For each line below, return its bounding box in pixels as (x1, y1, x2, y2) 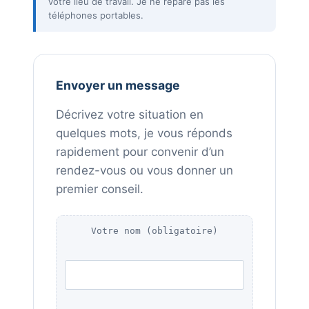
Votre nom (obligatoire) (91, 226, 218, 236)
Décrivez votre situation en (56, 108, 203, 121)
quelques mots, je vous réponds (56, 126, 232, 140)
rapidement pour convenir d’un (56, 145, 224, 159)
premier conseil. (56, 182, 143, 196)
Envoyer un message (56, 78, 180, 92)
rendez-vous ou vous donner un (56, 163, 233, 177)
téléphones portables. (48, 10, 143, 21)
